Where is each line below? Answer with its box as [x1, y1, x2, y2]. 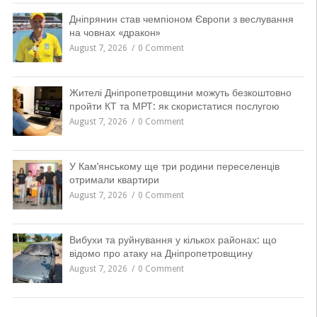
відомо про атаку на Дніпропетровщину [69, 248, 253, 260]
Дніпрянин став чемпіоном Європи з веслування [69, 13, 294, 25]
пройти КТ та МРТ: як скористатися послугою [69, 100, 279, 113]
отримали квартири [69, 174, 159, 186]
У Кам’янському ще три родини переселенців [69, 161, 279, 173]
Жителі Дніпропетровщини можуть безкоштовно [69, 87, 292, 99]
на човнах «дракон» [69, 27, 161, 39]
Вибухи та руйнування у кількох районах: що [69, 234, 277, 246]
